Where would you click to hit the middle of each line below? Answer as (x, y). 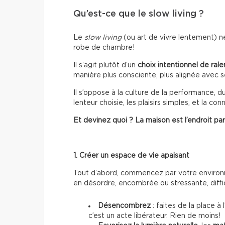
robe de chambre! (104, 48)
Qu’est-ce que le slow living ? (139, 14)
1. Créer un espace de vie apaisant (131, 156)
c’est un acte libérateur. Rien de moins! (154, 216)
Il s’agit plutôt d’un (105, 66)
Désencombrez (124, 206)
